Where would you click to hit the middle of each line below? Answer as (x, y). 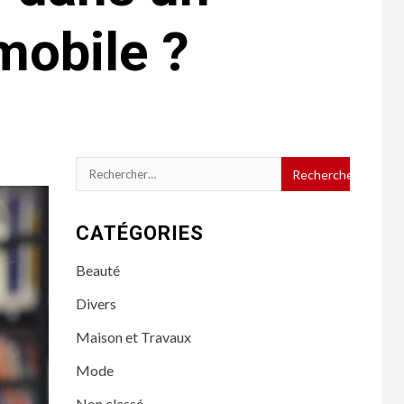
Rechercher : (116, 168)
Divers (96, 303)
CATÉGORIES (139, 233)
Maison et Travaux (133, 337)
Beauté (97, 270)
